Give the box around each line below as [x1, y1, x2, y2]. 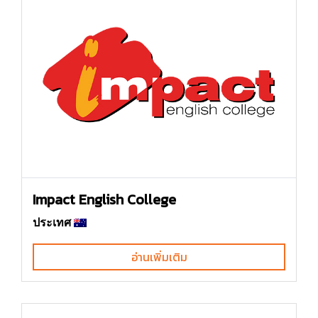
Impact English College [33, 188, 176, 210]
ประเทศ [33, 216, 71, 229]
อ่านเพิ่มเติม [131, 248, 187, 265]
